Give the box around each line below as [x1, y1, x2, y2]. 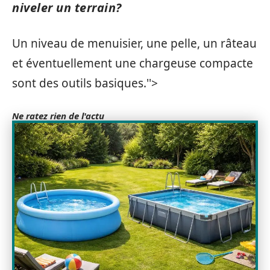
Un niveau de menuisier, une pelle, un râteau [12, 35, 257, 51]
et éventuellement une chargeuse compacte [12, 55, 253, 71]
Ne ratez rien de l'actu [12, 109, 104, 122]
